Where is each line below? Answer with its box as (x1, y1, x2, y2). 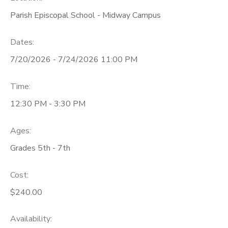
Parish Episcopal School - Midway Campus (10, 10, 161, 21)
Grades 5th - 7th (10, 142, 70, 154)
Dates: (10, 37, 34, 48)
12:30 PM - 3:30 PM (10, 98, 85, 109)
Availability (10, 213, 50, 225)
